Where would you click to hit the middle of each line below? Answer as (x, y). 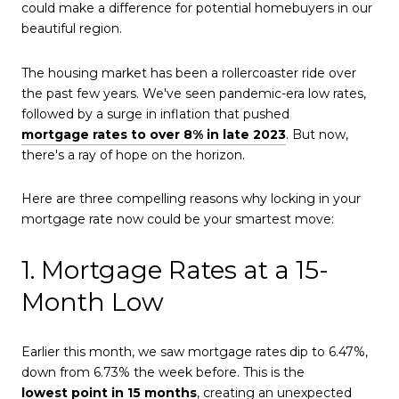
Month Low (93, 301)
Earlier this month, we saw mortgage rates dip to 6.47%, (195, 351)
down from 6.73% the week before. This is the (163, 372)
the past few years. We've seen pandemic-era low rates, (194, 93)
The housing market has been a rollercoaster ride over (189, 73)
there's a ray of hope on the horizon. (133, 155)
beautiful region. (72, 28)
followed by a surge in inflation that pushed (155, 114)
